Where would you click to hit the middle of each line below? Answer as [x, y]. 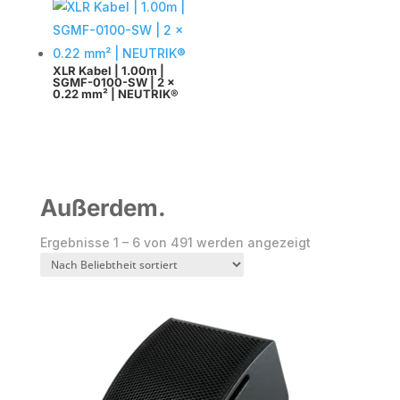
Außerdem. [103, 207]
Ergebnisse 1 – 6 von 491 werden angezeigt [175, 242]
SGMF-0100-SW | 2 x [113, 83]
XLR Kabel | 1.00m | [108, 71]
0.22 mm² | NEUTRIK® [115, 94]
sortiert [332, 282]
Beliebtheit [343, 262]
